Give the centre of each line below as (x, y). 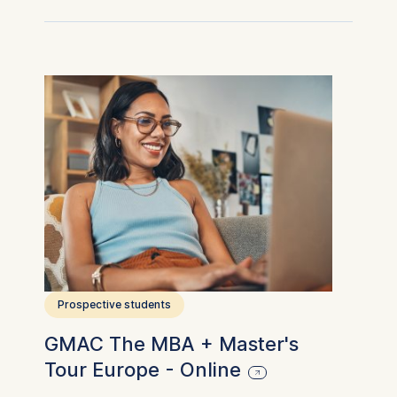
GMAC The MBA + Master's (171, 343)
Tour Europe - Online (142, 369)
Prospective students (114, 304)
